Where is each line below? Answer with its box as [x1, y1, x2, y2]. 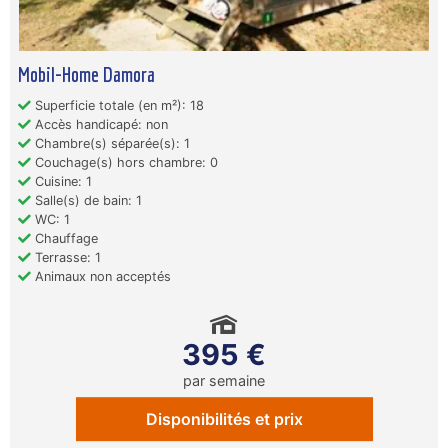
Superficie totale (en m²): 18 [31, 98, 204, 114]
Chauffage [31, 231, 98, 247]
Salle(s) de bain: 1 [31, 193, 142, 209]
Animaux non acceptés [31, 269, 171, 285]
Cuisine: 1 [31, 174, 92, 190]
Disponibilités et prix [145, 409, 303, 430]
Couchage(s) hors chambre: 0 [31, 155, 218, 171]
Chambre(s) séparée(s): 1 [31, 136, 190, 152]
